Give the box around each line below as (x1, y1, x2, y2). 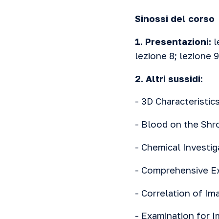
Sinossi (135, 13, 171, 24)
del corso (171, 13, 215, 24)
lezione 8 (135, 50, 175, 61)
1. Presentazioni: (135, 36, 214, 47)
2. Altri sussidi (135, 73, 200, 84)
